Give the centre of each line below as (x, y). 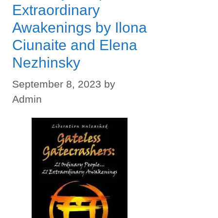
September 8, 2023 (57, 84)
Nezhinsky (46, 63)
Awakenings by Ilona (80, 27)
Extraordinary (56, 10)
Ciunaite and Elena (75, 45)
